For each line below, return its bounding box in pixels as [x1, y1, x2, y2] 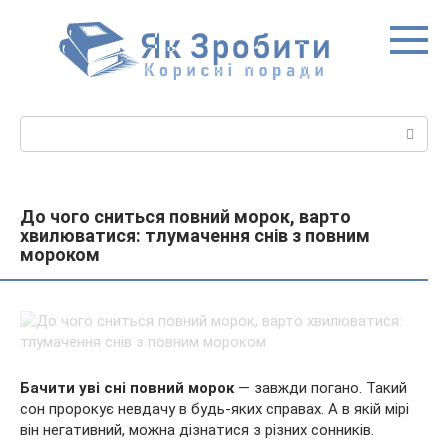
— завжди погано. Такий [234, 379, 407, 397]
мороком [20, 244, 100, 265]
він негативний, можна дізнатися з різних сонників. [20, 421, 374, 439]
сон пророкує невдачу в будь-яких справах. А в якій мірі [20, 400, 409, 418]
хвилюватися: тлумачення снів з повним [20, 225, 370, 246]
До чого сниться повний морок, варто [20, 206, 351, 227]
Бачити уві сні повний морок [20, 379, 234, 397]
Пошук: [20, 117, 69, 135]
